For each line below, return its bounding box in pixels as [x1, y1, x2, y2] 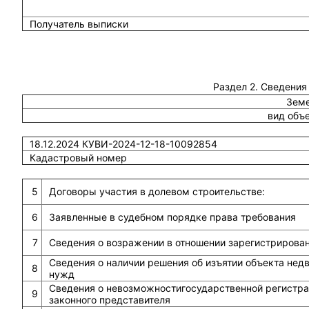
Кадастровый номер [29, 152, 127, 163]
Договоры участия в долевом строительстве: [48, 186, 265, 197]
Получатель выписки [29, 18, 128, 30]
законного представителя [48, 294, 170, 306]
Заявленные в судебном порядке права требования [48, 211, 296, 223]
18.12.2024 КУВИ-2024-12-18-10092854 [29, 138, 217, 150]
